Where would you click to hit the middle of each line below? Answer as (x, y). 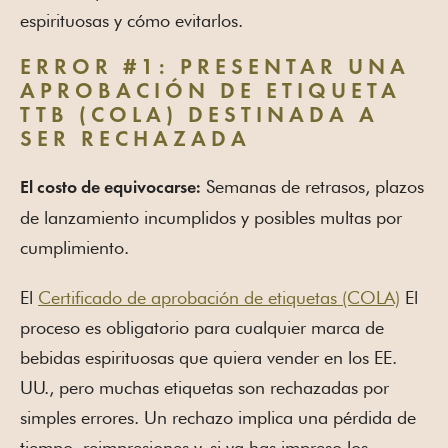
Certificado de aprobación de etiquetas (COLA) (219, 298)
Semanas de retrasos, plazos (312, 187)
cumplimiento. (74, 248)
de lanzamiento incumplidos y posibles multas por (211, 218)
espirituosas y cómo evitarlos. (131, 21)
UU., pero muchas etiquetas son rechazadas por (204, 388)
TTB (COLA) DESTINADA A (199, 116)
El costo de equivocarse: (110, 188)
